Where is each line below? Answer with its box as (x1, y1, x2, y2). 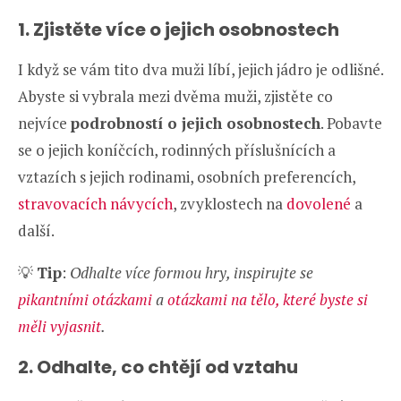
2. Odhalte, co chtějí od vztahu (18, 354, 298, 380)
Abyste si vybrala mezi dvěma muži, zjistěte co (18, 85, 333, 107)
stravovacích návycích (18, 192, 173, 214)
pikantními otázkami (18, 288, 152, 310)
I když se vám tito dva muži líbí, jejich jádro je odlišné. (18, 58, 383, 80)
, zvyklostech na (173, 192, 286, 214)
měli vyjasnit (18, 315, 101, 337)
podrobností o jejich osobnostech (71, 112, 320, 133)
